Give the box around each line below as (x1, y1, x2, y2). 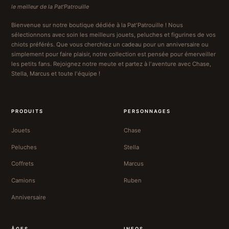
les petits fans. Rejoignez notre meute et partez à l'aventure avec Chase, (11, 60, 211, 67)
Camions (11, 177, 35, 185)
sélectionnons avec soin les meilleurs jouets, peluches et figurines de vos (11, 31, 216, 38)
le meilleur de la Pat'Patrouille (11, 3, 89, 11)
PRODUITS (11, 108, 44, 114)
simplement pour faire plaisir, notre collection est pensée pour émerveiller (11, 50, 216, 58)
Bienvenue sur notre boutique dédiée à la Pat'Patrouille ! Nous (11, 21, 183, 29)
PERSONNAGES (124, 108, 171, 114)
